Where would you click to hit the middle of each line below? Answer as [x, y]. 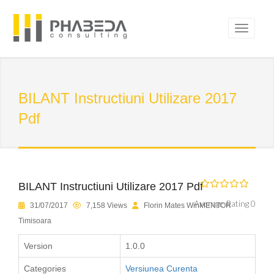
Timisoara [35, 221]
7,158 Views [107, 206]
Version [38, 246]
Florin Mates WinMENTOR [187, 206]
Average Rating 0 [225, 203]
